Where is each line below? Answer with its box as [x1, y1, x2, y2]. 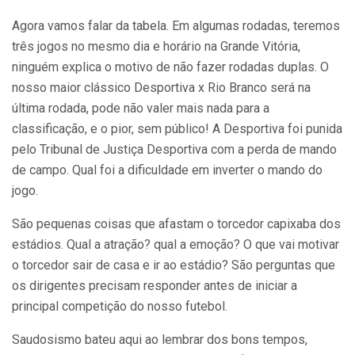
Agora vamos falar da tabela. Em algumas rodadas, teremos [12, 17, 340, 33]
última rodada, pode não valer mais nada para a [12, 100, 269, 116]
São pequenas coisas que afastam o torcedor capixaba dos [12, 216, 341, 231]
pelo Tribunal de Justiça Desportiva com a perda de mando [12, 141, 337, 157]
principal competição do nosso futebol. [12, 298, 227, 314]
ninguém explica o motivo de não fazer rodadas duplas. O [12, 59, 329, 74]
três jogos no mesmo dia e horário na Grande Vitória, [12, 38, 300, 54]
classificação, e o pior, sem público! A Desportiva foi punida [12, 120, 342, 136]
